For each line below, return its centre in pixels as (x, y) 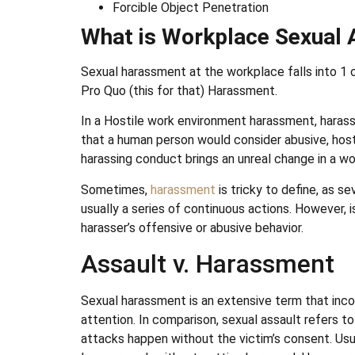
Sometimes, (116, 189)
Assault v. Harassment (208, 264)
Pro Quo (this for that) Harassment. (179, 90)
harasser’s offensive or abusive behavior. (192, 227)
